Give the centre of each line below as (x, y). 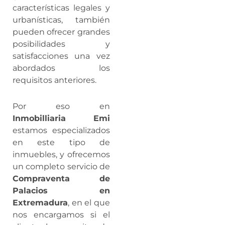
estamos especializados (61, 131)
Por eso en (61, 106)
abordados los (61, 68)
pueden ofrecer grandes (61, 32)
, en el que (89, 203)
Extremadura (40, 203)
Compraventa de (61, 179)
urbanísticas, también (61, 20)
